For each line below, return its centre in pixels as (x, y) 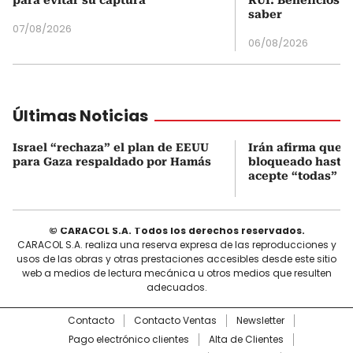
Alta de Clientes (246, 339)
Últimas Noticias (80, 115)
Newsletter (260, 320)
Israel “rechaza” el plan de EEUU (111, 147)
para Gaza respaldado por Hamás (112, 161)
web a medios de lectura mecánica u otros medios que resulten (176, 273)
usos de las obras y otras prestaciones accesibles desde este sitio (176, 258)
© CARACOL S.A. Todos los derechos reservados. (176, 230)
